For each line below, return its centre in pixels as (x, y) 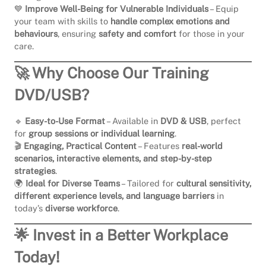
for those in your (210, 34)
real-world (202, 146)
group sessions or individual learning (102, 134)
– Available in (133, 121)
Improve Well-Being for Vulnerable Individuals (117, 9)
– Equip (224, 9)
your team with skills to (62, 21)
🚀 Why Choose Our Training (112, 73)
